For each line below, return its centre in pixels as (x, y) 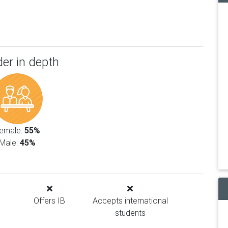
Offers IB (50, 201)
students (130, 213)
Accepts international (130, 201)
